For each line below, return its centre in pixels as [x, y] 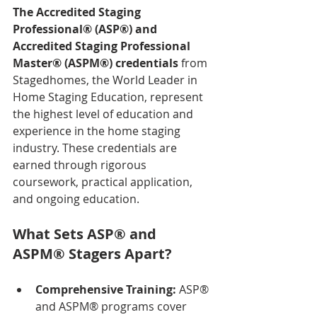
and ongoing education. [76, 199]
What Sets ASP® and [86, 234]
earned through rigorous [81, 165]
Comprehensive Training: [106, 290]
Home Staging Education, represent [109, 97]
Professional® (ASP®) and [86, 29]
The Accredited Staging [78, 12]
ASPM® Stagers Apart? [92, 254]
